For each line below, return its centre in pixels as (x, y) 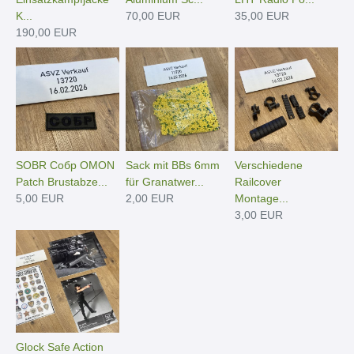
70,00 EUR (153, 15)
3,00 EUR (259, 215)
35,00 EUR (262, 15)
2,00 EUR (149, 198)
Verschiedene (269, 165)
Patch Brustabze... (62, 181)
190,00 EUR (46, 32)
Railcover (258, 181)
